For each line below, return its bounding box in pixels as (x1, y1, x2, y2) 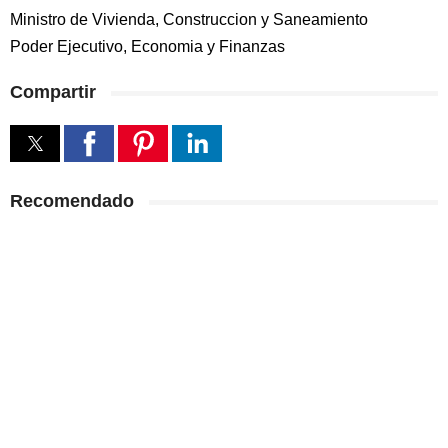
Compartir (10, 82, 96, 102)
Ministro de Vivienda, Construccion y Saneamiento (10, 11, 368, 28)
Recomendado (10, 191, 134, 211)
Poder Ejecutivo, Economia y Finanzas (10, 38, 285, 55)
